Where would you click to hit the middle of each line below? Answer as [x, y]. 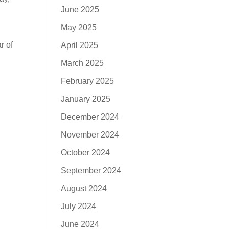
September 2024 [91, 170]
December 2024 [90, 117]
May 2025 [79, 27]
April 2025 [80, 45]
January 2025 [86, 99]
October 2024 [86, 153]
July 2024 [79, 206]
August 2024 [84, 188]
